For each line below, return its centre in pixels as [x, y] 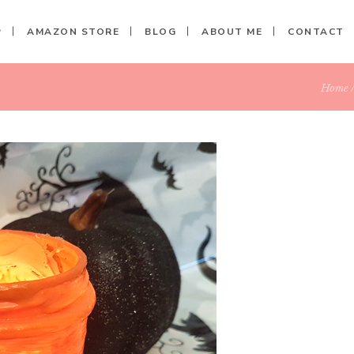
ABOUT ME [232, 31]
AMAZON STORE [73, 31]
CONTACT [316, 31]
